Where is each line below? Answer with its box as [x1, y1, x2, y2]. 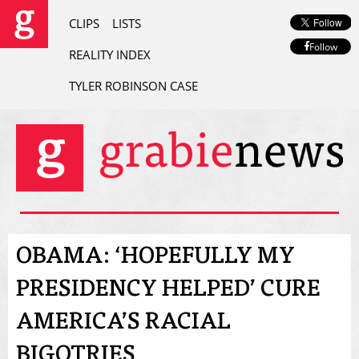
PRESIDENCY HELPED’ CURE [16, 280, 321, 303]
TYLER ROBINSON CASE [69, 78, 198, 94]
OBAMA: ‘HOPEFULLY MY [16, 247, 295, 270]
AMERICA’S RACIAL [16, 313, 231, 336]
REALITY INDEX [69, 46, 151, 63]
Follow [309, 39, 337, 54]
